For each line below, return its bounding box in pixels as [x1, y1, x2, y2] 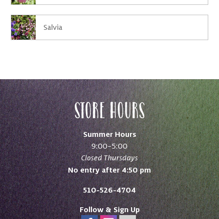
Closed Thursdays [81, 153, 138, 162]
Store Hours [74, 95, 145, 123]
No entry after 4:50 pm [68, 164, 151, 175]
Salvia [44, 22, 63, 32]
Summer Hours [83, 129, 136, 139]
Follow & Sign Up [79, 204, 140, 215]
